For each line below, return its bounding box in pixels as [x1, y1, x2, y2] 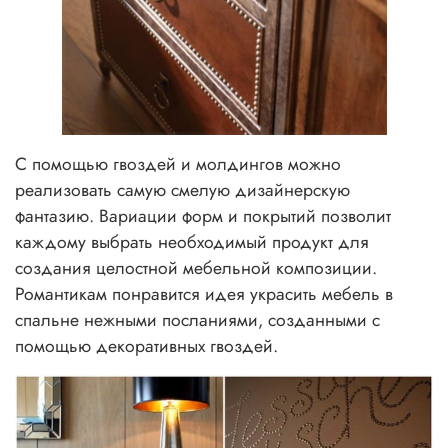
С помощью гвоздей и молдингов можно [15, 150, 341, 177]
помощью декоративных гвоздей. [15, 332, 278, 359]
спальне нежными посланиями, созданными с [15, 306, 380, 333]
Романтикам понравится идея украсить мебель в [15, 280, 393, 307]
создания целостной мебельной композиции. [15, 254, 377, 281]
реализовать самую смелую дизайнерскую [15, 176, 350, 203]
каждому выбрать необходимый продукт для [15, 228, 369, 255]
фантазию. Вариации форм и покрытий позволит [15, 202, 391, 229]
